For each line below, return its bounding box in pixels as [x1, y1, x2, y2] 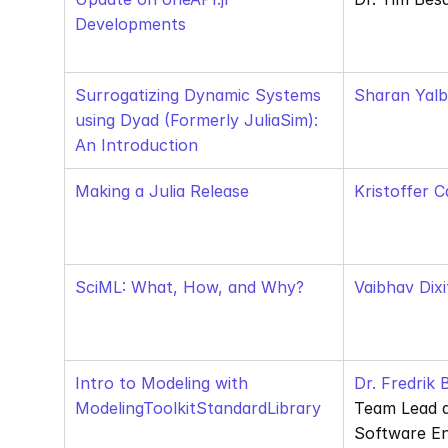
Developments [75, 14, 186, 34]
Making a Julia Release [75, 181, 249, 201]
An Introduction [75, 135, 198, 155]
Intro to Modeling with [75, 373, 248, 393]
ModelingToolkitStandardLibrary [75, 398, 321, 418]
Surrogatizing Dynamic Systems [75, 85, 321, 105]
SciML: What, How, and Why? [75, 277, 304, 297]
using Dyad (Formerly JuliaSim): [75, 110, 318, 130]
